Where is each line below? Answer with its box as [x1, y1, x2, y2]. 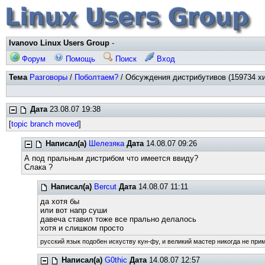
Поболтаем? [75, 73, 118, 82]
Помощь [63, 54, 95, 63]
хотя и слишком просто [40, 224, 124, 232]
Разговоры [30, 73, 67, 82]
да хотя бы [40, 197, 79, 206]
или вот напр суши [40, 206, 107, 215]
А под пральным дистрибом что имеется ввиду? [24, 154, 199, 163]
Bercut [93, 182, 117, 191]
